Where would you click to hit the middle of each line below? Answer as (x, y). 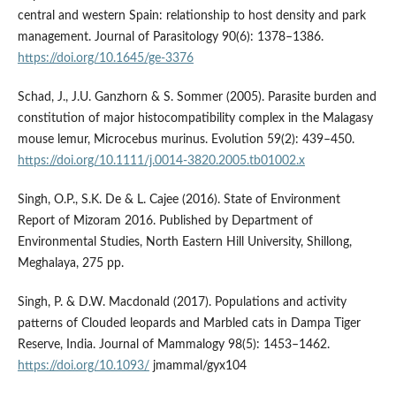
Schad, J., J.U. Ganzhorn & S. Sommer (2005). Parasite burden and (197, 97)
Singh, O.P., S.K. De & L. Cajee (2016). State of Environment (179, 199)
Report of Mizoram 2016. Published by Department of (165, 221)
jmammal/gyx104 (198, 366)
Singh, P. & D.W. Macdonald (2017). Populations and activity (182, 302)
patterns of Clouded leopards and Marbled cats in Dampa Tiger (189, 323)
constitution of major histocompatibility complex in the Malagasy (195, 118)
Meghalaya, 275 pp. (70, 263)
